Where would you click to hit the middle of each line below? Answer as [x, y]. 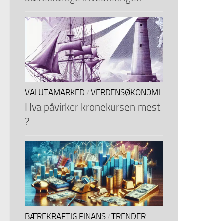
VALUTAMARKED [55, 93]
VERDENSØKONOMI [126, 93]
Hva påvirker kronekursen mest [92, 107]
